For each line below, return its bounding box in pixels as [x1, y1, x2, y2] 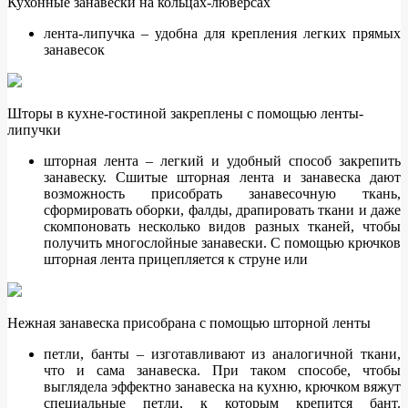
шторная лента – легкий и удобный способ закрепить [44, 153, 401, 169]
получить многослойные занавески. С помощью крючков [44, 235, 401, 251]
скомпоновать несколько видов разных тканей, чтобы [44, 219, 401, 235]
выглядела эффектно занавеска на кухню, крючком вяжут [44, 379, 401, 395]
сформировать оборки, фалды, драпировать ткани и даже [44, 202, 401, 219]
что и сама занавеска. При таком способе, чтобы [44, 362, 401, 379]
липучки [7, 122, 61, 138]
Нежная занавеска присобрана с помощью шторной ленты [7, 315, 371, 331]
